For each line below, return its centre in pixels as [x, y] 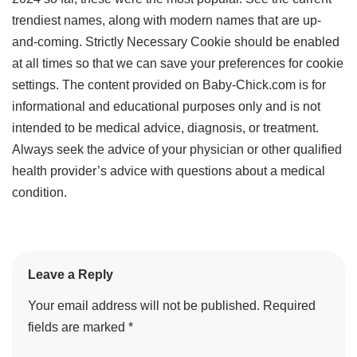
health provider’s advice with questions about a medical [169, 171]
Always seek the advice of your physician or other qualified [177, 149]
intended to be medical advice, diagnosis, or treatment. [165, 128]
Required [289, 306]
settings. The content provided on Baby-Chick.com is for [169, 85]
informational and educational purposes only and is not [166, 106]
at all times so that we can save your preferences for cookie [178, 63]
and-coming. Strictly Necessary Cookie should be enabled [176, 42]
